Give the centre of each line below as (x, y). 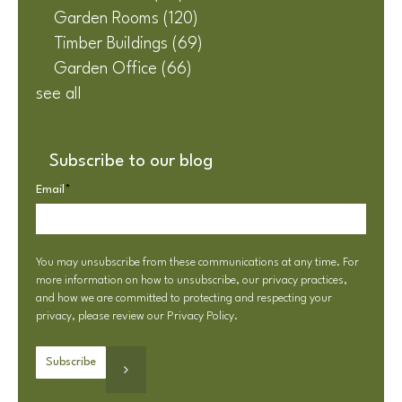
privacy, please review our (101, 317)
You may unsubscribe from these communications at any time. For (197, 263)
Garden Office (108, 69)
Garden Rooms (109, 18)
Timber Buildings (113, 44)
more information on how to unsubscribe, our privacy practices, (192, 281)
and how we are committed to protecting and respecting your (184, 299)
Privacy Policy (201, 317)
